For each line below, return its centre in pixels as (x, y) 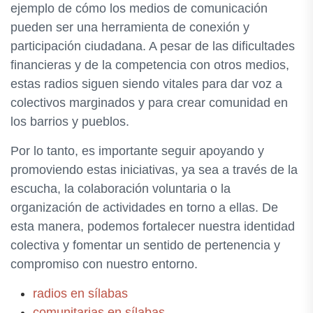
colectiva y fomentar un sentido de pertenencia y (145, 245)
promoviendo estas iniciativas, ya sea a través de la (154, 170)
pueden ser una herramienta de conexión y (130, 27)
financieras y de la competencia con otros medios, (150, 65)
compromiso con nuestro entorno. (104, 264)
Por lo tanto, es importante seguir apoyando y (137, 151)
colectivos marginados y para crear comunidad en (149, 103)
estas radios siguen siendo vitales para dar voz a (146, 84)
